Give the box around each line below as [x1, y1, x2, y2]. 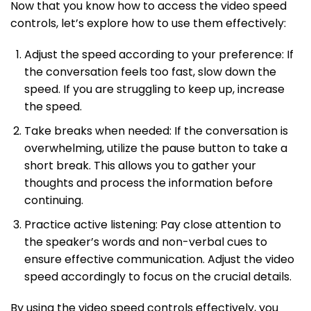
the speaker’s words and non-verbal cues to [24, 233, 267, 250]
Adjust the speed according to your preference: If [24, 46, 294, 62]
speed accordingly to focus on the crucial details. [24, 268, 292, 285]
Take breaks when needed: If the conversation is [24, 122, 288, 139]
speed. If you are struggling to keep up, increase [24, 81, 285, 97]
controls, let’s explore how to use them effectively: [10, 15, 286, 31]
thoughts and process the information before [24, 174, 273, 191]
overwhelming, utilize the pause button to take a [24, 140, 287, 156]
